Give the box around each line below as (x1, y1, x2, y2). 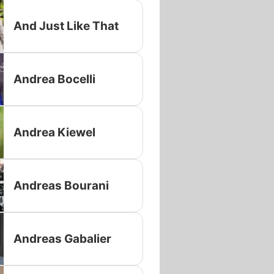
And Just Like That (13, 18, 119, 33)
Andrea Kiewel (13, 125, 95, 139)
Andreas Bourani (13, 178, 109, 193)
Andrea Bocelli (13, 72, 95, 86)
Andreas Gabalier (13, 231, 111, 246)
